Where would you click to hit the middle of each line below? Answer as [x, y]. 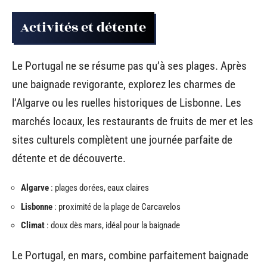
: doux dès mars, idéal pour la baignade [112, 226]
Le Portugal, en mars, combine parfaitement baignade [130, 255]
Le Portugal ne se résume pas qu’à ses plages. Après [129, 66]
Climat [33, 226]
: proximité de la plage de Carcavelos [117, 207]
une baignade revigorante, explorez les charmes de [124, 84]
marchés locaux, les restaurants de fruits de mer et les [133, 121]
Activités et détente [83, 28]
